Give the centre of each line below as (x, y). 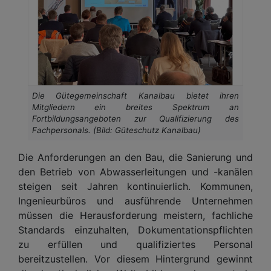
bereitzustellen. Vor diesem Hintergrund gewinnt (135, 259)
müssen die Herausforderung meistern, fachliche (135, 215)
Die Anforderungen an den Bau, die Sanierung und (135, 157)
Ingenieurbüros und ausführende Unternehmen (135, 201)
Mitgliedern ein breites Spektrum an (135, 107)
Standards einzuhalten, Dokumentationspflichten (135, 230)
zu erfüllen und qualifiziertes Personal (135, 244)
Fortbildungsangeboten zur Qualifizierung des (135, 118)
